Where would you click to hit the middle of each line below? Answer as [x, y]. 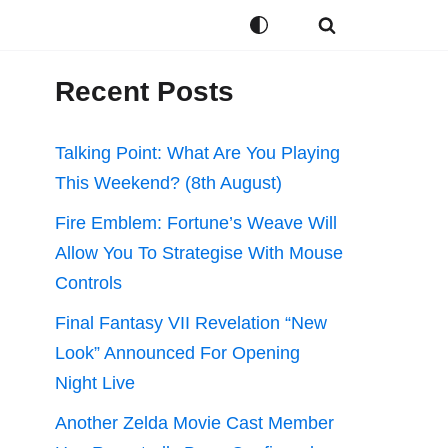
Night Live [95, 383]
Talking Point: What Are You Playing [197, 153]
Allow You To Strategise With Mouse [199, 253]
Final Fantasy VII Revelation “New [191, 323]
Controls [88, 283]
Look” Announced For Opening [177, 353]
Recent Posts [144, 91]
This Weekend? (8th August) [168, 183]
